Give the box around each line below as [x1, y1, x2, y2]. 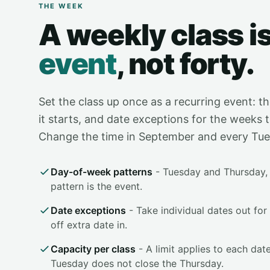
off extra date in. [51, 219, 127, 231]
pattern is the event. [51, 180, 142, 192]
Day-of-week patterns [51, 166, 152, 178]
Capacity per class [51, 243, 136, 255]
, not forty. [116, 46, 254, 81]
